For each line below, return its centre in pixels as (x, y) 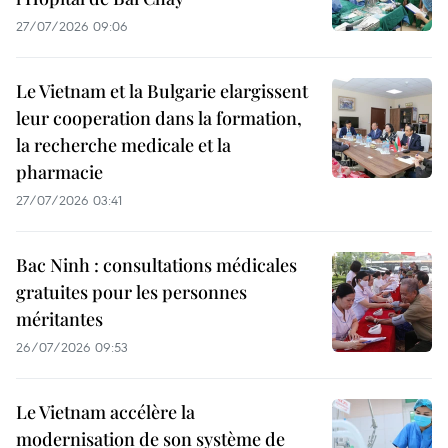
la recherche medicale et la (123, 145)
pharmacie (59, 172)
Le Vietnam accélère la (105, 412)
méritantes (59, 319)
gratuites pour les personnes (131, 292)
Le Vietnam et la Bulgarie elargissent (162, 91)
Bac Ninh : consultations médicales (156, 265)
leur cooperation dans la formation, (159, 118)
